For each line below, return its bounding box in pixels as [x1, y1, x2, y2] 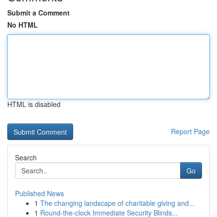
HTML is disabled [7, 99, 61, 109]
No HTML [7, 20, 38, 30]
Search [15, 153, 37, 162]
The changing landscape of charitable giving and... [40, 198, 195, 208]
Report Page [171, 126, 210, 136]
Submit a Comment [7, 8, 70, 17]
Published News [15, 188, 64, 198]
